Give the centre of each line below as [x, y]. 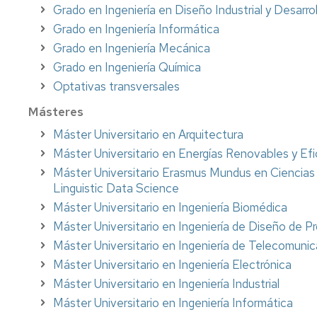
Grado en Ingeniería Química [127, 67]
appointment [206, 24]
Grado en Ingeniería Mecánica [132, 48]
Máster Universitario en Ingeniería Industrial [166, 283]
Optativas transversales [116, 86]
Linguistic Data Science [116, 188]
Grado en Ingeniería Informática [136, 29]
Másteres [56, 111]
